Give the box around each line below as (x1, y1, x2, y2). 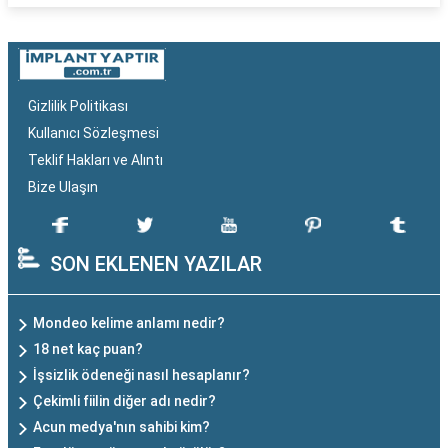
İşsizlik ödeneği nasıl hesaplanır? (33, 367, 250, 384)
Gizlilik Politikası (28, 98, 128, 115)
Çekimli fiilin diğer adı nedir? (33, 393, 216, 410)
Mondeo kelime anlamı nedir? (33, 315, 225, 332)
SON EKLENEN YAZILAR (50, 252, 262, 277)
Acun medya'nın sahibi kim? (33, 419, 210, 436)
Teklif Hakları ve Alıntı (28, 152, 163, 169)
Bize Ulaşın (28, 179, 98, 196)
